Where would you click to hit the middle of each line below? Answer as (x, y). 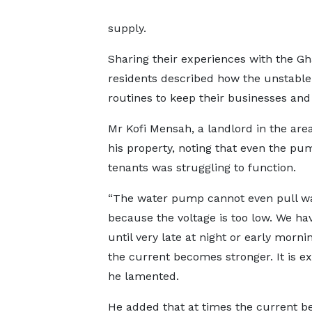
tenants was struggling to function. (202, 167)
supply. (127, 28)
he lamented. (143, 276)
